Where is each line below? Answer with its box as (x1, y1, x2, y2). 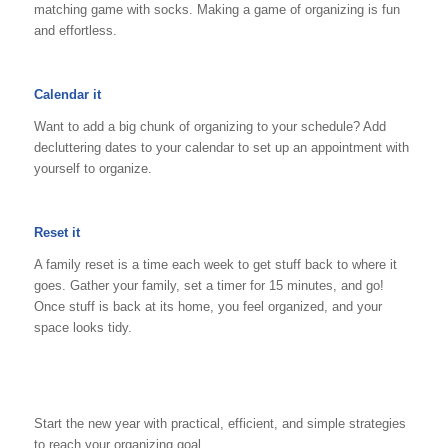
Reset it (33, 224, 80, 240)
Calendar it (33, 86, 101, 102)
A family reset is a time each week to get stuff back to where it (33, 256, 397, 272)
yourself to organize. (33, 160, 152, 176)
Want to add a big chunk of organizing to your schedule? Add (33, 118, 386, 134)
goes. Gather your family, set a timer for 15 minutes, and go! (33, 277, 384, 293)
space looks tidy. (33, 319, 132, 335)
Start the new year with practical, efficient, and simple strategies (33, 416, 406, 432)
